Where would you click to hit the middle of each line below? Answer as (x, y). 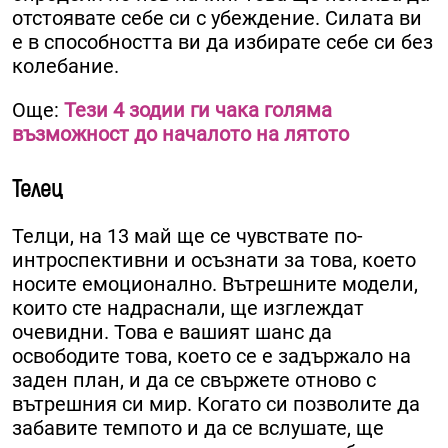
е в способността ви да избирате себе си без (222, 42)
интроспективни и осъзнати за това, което (214, 260)
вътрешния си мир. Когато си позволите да (216, 404)
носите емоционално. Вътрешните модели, (215, 284)
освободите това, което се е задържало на (211, 356)
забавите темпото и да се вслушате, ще (198, 428)
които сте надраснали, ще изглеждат (188, 308)
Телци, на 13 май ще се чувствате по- (187, 236)
